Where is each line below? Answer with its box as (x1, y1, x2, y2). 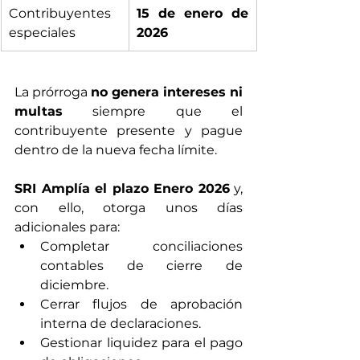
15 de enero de (137, 6, 248, 21)
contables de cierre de (40, 258, 243, 273)
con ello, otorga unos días (14, 200, 243, 215)
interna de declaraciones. (40, 316, 201, 331)
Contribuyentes (9, 6, 111, 21)
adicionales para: (14, 219, 120, 235)
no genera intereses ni (91, 84, 243, 100)
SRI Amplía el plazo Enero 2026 (14, 181, 230, 196)
